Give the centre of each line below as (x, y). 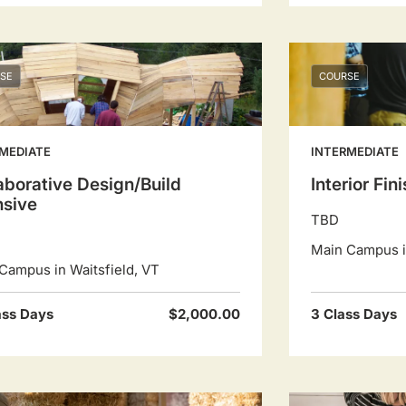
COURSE (339, 76)
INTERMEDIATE (354, 151)
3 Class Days (353, 314)
